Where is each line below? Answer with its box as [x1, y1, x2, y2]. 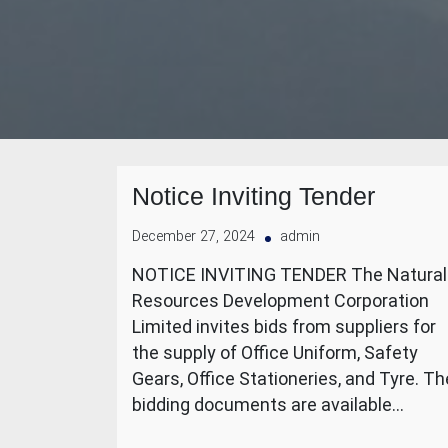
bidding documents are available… [132, 394, 404, 415]
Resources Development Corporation [132, 290, 429, 311]
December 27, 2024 [132, 228, 255, 245]
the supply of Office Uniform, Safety [132, 342, 418, 363]
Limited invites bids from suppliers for [132, 316, 436, 337]
